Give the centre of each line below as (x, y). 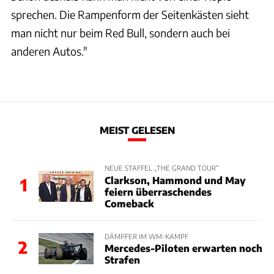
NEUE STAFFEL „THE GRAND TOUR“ (161, 168)
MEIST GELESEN (137, 130)
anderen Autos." (49, 51)
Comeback (129, 203)
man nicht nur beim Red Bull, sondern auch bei (120, 32)
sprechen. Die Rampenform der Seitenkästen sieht (130, 14)
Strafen (122, 259)
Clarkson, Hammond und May (175, 180)
